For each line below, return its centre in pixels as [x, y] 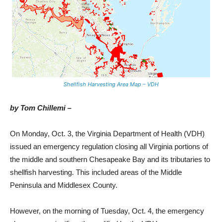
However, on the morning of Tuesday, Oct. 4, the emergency [107, 211]
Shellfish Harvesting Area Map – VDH [111, 84]
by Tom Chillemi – [41, 108]
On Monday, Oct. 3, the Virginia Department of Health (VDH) [107, 133]
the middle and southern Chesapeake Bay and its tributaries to [110, 159]
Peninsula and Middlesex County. [64, 185]
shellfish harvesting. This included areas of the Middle [96, 172]
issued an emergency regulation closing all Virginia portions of [109, 146]
